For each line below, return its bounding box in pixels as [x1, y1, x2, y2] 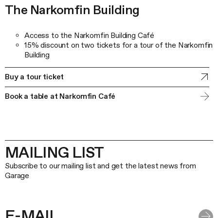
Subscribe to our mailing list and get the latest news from [5, 161, 196, 170]
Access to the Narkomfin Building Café [24, 30, 155, 40]
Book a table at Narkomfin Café [5, 91, 116, 101]
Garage [5, 170, 30, 180]
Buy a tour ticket [5, 72, 64, 81]
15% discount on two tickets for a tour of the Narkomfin [24, 40, 213, 50]
